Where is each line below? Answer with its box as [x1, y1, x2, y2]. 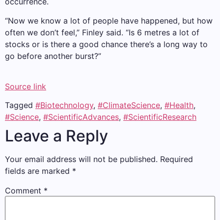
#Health [165, 100, 193, 110]
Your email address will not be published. [5, 154, 158, 165]
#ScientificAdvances [43, 112, 119, 122]
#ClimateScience [98, 100, 160, 110]
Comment [5, 186, 44, 196]
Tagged [5, 100, 35, 110]
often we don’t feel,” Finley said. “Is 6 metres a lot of [5, 27, 199, 37]
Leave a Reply [5, 126, 108, 146]
